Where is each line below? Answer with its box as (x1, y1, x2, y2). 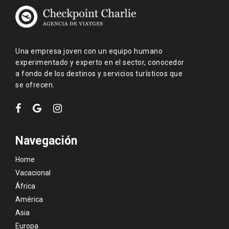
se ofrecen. (15, 80, 55, 89)
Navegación (15, 133, 77, 148)
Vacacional (15, 168, 51, 177)
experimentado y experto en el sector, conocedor (15, 58, 185, 66)
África (15, 181, 35, 190)
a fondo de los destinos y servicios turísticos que (15, 69, 182, 78)
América (15, 195, 43, 203)
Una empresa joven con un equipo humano (15, 47, 163, 55)
